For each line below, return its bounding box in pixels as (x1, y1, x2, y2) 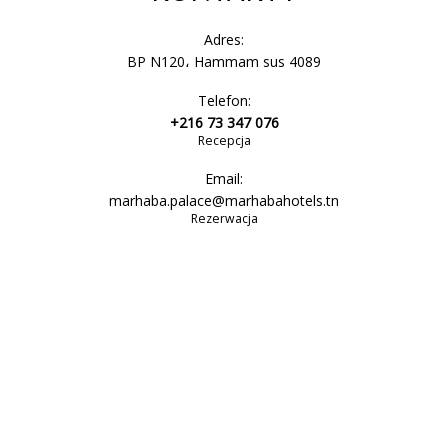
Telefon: (197, 91, 251, 110)
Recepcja (197, 132, 251, 149)
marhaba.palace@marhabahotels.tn (109, 191, 339, 210)
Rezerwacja (190, 210, 258, 227)
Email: (205, 169, 243, 188)
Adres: (204, 30, 244, 49)
